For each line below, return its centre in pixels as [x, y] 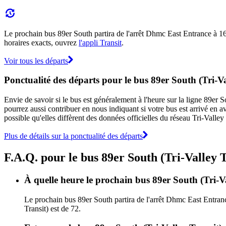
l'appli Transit [100, 42]
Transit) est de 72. [52, 208]
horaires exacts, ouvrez [41, 42]
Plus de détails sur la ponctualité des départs [73, 136]
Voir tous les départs [36, 61]
